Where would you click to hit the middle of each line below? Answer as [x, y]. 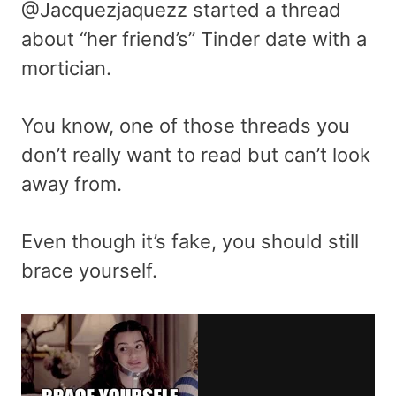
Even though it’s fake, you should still [190, 241]
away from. [74, 183]
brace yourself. [89, 270]
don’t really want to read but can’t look [196, 154]
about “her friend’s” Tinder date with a [194, 38]
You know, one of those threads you [186, 125]
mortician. [66, 68]
